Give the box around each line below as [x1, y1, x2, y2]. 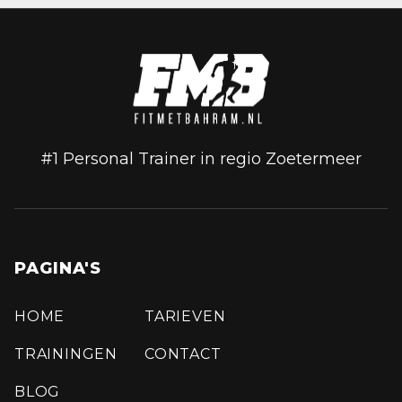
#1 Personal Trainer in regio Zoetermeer [40, 148, 362, 169]
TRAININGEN [14, 345, 118, 363]
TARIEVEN [144, 307, 226, 325]
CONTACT [144, 345, 222, 363]
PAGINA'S [14, 258, 102, 278]
